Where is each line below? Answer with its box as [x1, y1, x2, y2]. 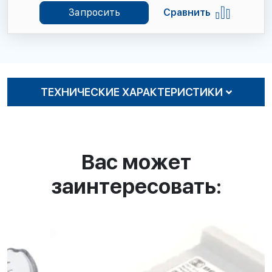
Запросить [68, 7, 120, 18]
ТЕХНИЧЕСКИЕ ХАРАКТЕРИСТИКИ [40, 86, 223, 98]
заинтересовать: [50, 174, 222, 199]
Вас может [81, 150, 191, 174]
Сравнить [163, 7, 210, 18]
